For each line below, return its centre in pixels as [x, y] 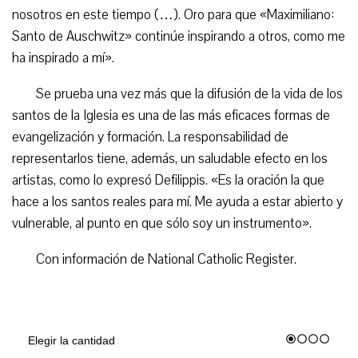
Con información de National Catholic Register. [166, 259]
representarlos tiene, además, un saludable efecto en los [170, 159]
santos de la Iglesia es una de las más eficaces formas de [171, 115]
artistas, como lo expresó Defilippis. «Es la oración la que [168, 180]
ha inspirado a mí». [63, 58]
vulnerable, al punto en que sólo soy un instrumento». [162, 223]
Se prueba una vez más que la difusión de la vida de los [189, 94]
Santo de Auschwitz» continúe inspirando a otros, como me [179, 36]
